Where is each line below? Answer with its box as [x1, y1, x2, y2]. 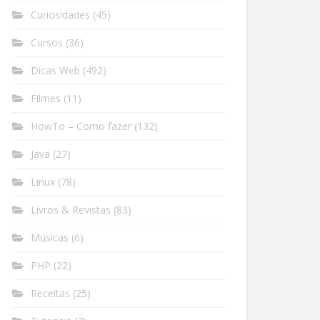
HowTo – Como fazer [31, 119, 131, 133]
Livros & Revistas [31, 203, 111, 216]
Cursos [31, 36, 63, 49]
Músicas [31, 231, 69, 244]
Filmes [31, 91, 61, 105]
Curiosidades [31, 8, 90, 21]
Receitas [31, 286, 70, 300]
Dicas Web [31, 64, 80, 77]
